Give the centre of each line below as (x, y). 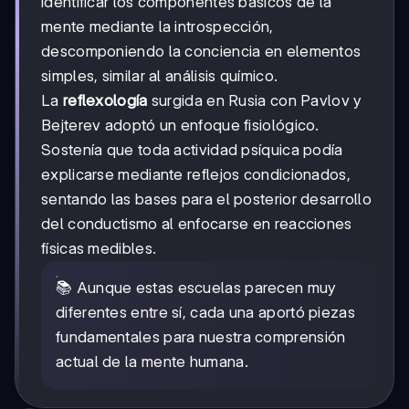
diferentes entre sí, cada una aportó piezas (205, 312)
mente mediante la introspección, (157, 26)
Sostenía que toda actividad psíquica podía (192, 149)
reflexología (105, 100)
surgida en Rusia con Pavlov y (255, 100)
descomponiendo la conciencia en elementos (201, 51)
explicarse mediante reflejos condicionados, (196, 174)
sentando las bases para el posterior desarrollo (207, 199)
